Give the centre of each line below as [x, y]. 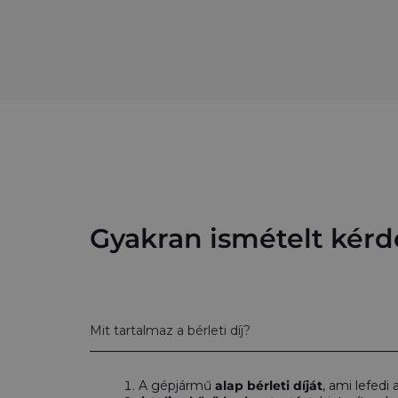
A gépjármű [177, 386]
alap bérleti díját [269, 386]
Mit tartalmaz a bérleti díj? [170, 330]
